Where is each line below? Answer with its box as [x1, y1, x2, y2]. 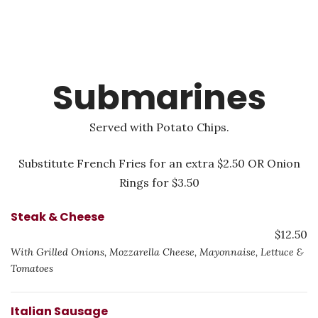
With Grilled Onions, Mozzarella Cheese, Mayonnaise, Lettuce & [11, 246, 304, 258]
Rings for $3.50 [119, 175, 199, 190]
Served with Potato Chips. [89, 120, 229, 134]
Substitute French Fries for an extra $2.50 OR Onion [18, 156, 300, 170]
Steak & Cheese [11, 209, 104, 225]
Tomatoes [11, 262, 53, 275]
